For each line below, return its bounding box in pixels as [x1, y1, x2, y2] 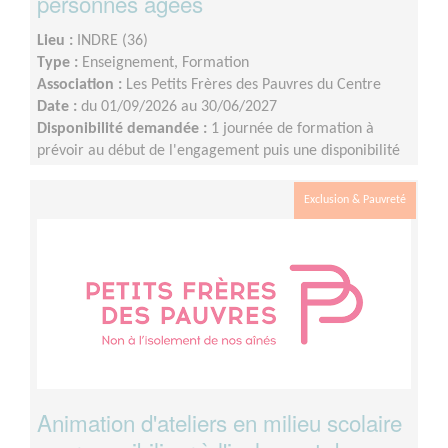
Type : [37, 55, 82, 72]
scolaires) [37, 187, 99, 204]
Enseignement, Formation [82, 55, 249, 72]
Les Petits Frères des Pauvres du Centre [126, 77, 381, 94]
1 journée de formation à [211, 121, 374, 138]
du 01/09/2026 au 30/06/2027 [81, 99, 277, 116]
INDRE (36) [77, 33, 148, 50]
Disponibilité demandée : [37, 121, 211, 138]
